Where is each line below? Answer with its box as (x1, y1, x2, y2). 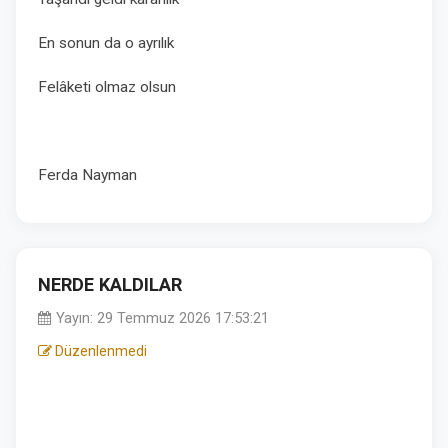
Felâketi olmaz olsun (38, 78, 176, 96)
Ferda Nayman (38, 166, 137, 184)
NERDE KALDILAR (38, 274, 182, 295)
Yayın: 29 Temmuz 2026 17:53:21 (52, 310, 269, 327)
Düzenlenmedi (52, 343, 147, 359)
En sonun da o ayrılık (38, 34, 178, 52)
